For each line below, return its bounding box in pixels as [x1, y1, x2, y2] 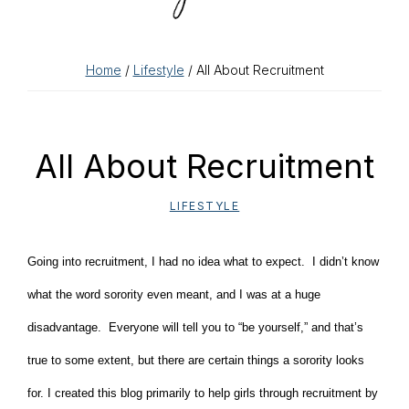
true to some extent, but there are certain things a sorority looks [27, 353, 364, 367]
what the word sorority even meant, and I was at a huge [27, 288, 320, 301]
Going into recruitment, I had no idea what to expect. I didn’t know [27, 255, 379, 268]
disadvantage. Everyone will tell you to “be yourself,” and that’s [27, 320, 363, 334]
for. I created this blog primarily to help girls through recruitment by [27, 386, 378, 400]
